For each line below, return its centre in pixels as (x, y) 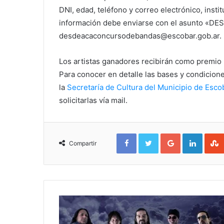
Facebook (151, 135)
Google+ (193, 135)
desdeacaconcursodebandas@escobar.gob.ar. (140, 35)
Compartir (83, 143)
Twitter (169, 135)
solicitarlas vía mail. (93, 100)
